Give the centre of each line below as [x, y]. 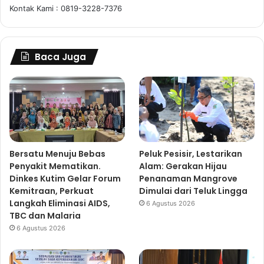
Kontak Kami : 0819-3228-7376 [66, 9]
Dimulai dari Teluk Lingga [194, 191]
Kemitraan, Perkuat [52, 191]
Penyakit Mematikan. [55, 166]
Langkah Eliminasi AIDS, [60, 203]
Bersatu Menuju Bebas [57, 154]
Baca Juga [60, 57]
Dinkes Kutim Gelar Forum [65, 178]
